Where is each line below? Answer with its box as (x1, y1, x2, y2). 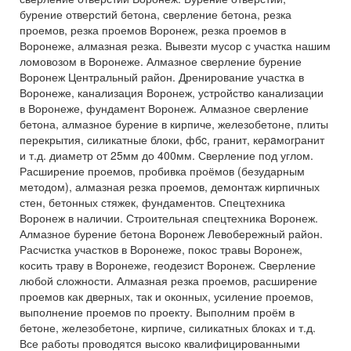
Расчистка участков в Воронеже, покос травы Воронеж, (20, 241, 302, 257)
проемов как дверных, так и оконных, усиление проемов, (20, 288, 313, 304)
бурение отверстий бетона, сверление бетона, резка (20, 6, 291, 22)
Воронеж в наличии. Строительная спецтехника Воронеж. (20, 210, 318, 226)
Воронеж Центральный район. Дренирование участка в (20, 69, 304, 85)
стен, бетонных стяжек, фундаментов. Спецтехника (20, 194, 285, 210)
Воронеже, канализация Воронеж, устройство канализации (20, 85, 324, 100)
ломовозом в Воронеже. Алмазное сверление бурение (20, 53, 302, 69)
